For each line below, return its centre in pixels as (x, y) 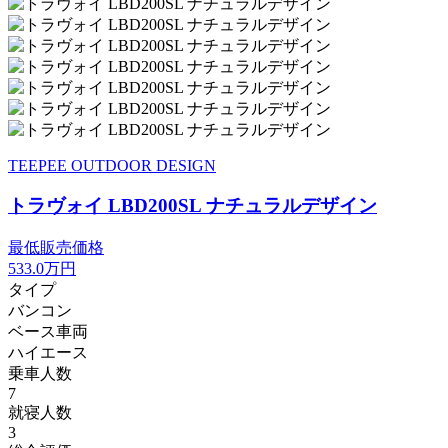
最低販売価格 (56, 247)
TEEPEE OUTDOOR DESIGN (112, 165)
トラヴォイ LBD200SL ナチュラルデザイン (192, 206)
